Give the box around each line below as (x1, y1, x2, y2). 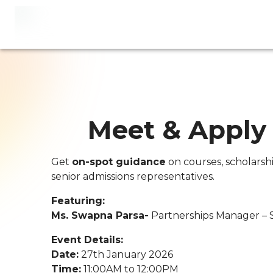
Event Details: (51, 234, 123, 246)
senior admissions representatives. (51, 171, 214, 182)
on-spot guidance (72, 156, 166, 168)
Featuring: (51, 195, 105, 207)
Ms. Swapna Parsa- (51, 210, 149, 221)
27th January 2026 (79, 249, 173, 260)
